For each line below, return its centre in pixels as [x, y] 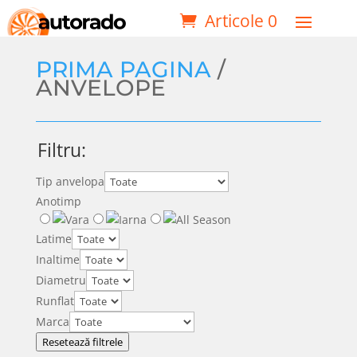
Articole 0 [241, 20]
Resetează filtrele [82, 342]
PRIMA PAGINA [123, 70]
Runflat [55, 301]
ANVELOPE [100, 88]
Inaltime [57, 260]
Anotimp [58, 202]
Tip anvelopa [70, 182]
